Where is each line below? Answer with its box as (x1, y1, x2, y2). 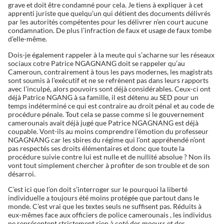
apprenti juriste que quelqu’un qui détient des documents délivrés (7, 9, 210, 18)
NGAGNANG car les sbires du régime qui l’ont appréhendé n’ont (7, 135, 205, 144)
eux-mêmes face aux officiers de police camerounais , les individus (7, 210, 211, 219)
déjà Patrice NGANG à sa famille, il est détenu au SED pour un (7, 92, 198, 101)
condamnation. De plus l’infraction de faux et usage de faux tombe (7, 26, 211, 35)
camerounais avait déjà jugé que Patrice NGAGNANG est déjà (7, 118, 198, 127)
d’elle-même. (7, 34, 47, 43)
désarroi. (7, 169, 35, 178)
